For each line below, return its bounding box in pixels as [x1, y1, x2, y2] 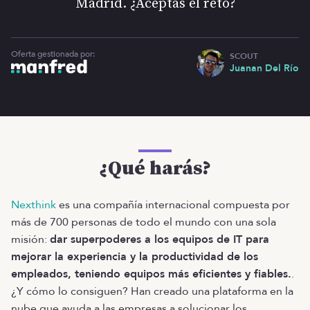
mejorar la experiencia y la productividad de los [11, 249, 258, 264]
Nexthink [11, 197, 56, 212]
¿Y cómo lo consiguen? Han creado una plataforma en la [11, 284, 293, 299]
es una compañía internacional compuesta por [56, 197, 290, 212]
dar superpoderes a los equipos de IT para [50, 232, 269, 247]
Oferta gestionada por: [11, 48, 95, 60]
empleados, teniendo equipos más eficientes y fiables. [11, 266, 291, 282]
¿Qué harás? [99, 156, 211, 181]
